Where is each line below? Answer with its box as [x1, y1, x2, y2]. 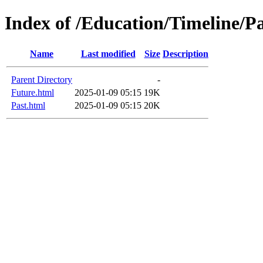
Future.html [11, 87, 54, 97]
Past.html [11, 100, 45, 110]
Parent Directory [11, 74, 72, 85]
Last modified [80, 48, 136, 59]
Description [163, 48, 208, 59]
